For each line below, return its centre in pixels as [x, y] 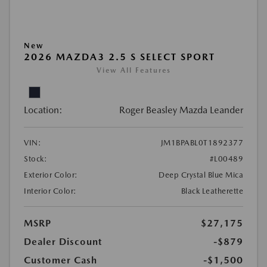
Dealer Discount [63, 242]
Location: [43, 110]
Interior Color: [50, 191]
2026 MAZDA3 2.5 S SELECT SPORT [119, 57]
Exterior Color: [51, 175]
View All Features [133, 71]
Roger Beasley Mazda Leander [181, 110]
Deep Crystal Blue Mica [201, 175]
